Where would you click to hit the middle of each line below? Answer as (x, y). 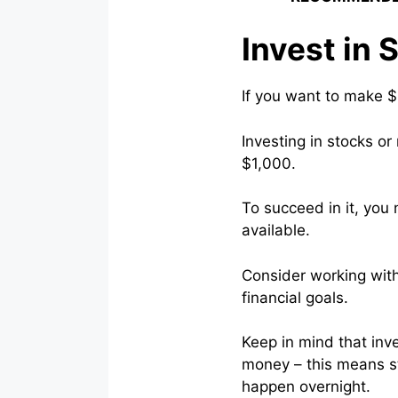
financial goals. (295, 297)
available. (276, 231)
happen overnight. (306, 387)
